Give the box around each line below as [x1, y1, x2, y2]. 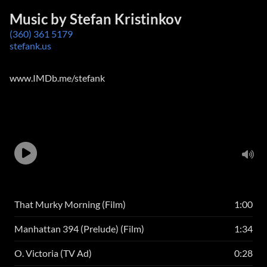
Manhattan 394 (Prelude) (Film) [14, 223, 144, 234]
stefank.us [10, 40, 51, 51]
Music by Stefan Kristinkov [10, 10, 182, 27]
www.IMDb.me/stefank [10, 72, 105, 83]
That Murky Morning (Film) [14, 198, 126, 210]
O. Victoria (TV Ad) [14, 247, 92, 259]
